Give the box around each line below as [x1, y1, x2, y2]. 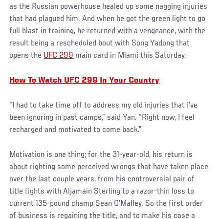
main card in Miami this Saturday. [73, 51, 187, 60]
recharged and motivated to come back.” [9, 125, 142, 134]
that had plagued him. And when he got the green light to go [9, 14, 206, 23]
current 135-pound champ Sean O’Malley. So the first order [9, 199, 203, 208]
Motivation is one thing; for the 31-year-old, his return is [9, 150, 193, 159]
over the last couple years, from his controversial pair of [9, 175, 195, 184]
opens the [9, 51, 44, 60]
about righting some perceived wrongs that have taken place [9, 162, 209, 172]
